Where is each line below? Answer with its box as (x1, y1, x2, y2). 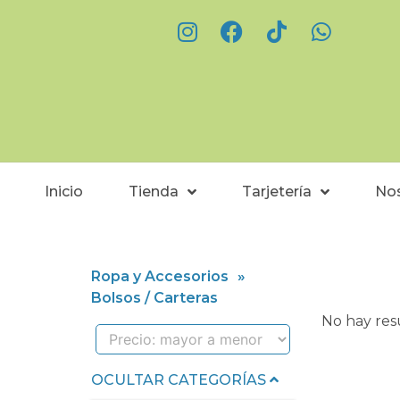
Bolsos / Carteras (91, 289, 218, 307)
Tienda (129, 183, 179, 201)
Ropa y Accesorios (91, 268, 229, 286)
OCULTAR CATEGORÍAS (91, 371, 270, 389)
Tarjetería (242, 183, 312, 201)
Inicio (45, 183, 84, 201)
